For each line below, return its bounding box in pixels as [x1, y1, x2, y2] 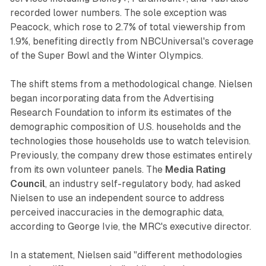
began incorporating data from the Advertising [9, 93, 214, 104]
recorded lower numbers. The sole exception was [9, 7, 227, 19]
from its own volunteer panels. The [9, 164, 165, 176]
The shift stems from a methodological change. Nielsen [9, 78, 252, 90]
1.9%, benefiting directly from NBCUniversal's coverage [9, 36, 254, 47]
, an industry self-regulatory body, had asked [45, 178, 240, 190]
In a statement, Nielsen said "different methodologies [9, 249, 242, 261]
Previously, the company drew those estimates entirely [9, 150, 252, 161]
